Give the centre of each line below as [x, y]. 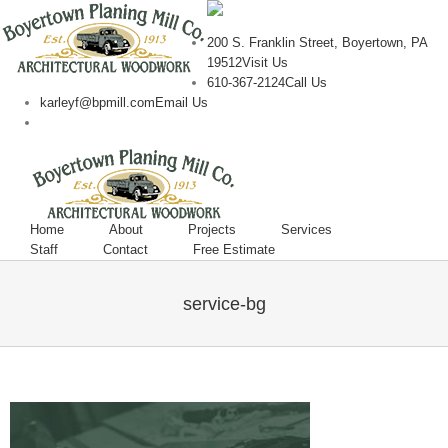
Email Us [181, 102]
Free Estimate [234, 249]
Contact [125, 249]
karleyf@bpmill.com [97, 102]
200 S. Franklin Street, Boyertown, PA [317, 42]
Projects [212, 229]
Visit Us [265, 62]
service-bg [224, 303]
